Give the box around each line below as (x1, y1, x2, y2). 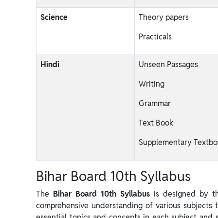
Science (40, 12, 68, 22)
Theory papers (139, 12, 189, 22)
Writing (139, 79, 164, 89)
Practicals (139, 32, 172, 42)
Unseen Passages (139, 59, 198, 70)
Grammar (139, 98, 171, 109)
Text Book (139, 118, 173, 128)
